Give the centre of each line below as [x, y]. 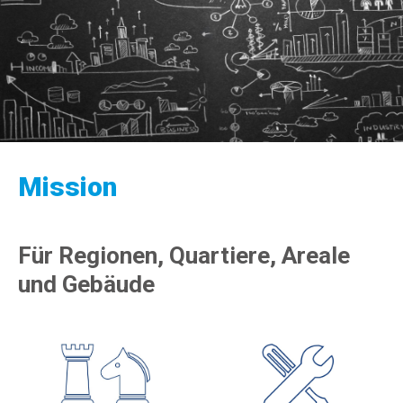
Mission [67, 187]
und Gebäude [86, 284]
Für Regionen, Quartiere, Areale [184, 255]
